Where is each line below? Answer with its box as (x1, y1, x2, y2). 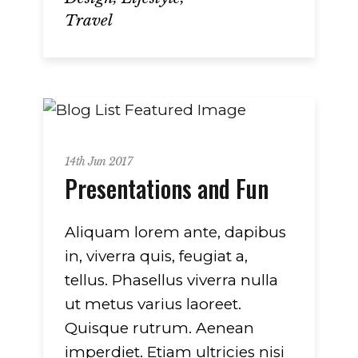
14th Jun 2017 (65, 154, 132, 169)
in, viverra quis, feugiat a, (65, 247, 248, 266)
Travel (65, 11, 113, 30)
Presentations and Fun (65, 170, 268, 207)
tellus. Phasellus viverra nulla (65, 271, 278, 290)
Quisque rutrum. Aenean (65, 319, 254, 338)
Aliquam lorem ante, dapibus (65, 223, 286, 242)
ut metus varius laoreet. (65, 295, 241, 314)
